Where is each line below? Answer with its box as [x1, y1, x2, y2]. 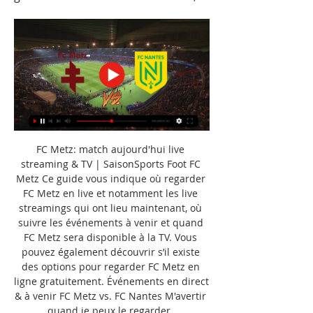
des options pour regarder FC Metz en [21, 259, 200, 273]
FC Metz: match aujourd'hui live [36, 142, 184, 156]
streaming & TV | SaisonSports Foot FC [20, 156, 201, 170]
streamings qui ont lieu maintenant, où [19, 201, 202, 214]
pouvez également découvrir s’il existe [21, 245, 200, 259]
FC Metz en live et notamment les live [23, 186, 198, 200]
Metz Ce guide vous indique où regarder [15, 171, 205, 185]
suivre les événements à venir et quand [17, 215, 203, 229]
